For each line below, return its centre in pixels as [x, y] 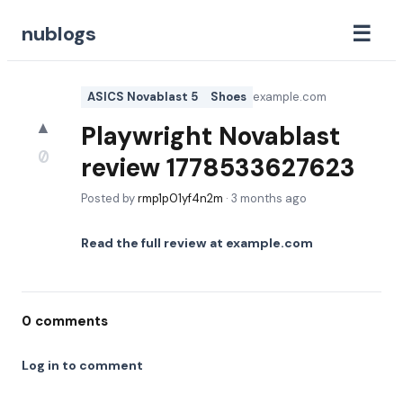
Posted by [109, 198]
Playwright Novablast [210, 136]
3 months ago [269, 198]
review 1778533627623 [218, 168]
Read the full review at [153, 243]
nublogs [59, 33]
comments [70, 321]
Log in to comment [82, 365]
